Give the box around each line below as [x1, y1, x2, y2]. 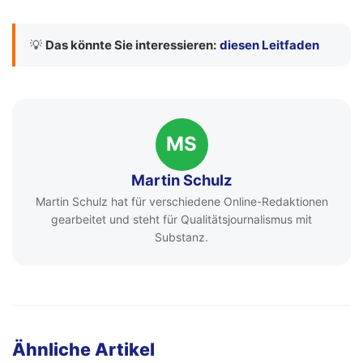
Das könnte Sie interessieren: [45, 36, 216, 53]
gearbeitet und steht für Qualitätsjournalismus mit [51, 212, 312, 227]
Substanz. [155, 230, 208, 245]
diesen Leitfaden [220, 36, 319, 53]
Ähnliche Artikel [12, 339, 155, 361]
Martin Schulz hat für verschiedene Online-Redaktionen [35, 194, 328, 209]
